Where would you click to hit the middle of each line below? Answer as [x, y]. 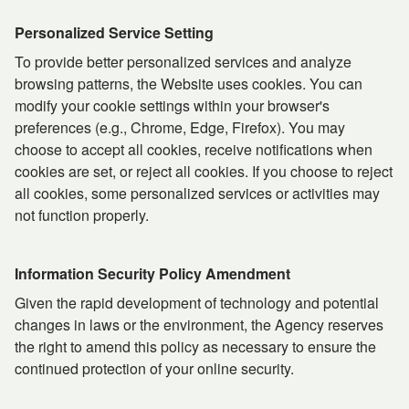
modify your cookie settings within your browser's [172, 105]
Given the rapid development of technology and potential [197, 303]
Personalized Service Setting [114, 32]
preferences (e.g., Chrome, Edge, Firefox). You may [180, 127]
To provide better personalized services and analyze [183, 62]
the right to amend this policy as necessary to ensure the [195, 346]
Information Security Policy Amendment [152, 273]
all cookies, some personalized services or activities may [197, 193]
